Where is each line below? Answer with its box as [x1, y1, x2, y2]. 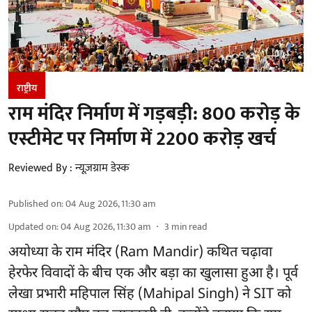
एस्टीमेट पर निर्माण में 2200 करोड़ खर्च [8, 122, 276, 155]
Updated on [8, 218, 56, 235]
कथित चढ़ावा [207, 243, 272, 262]
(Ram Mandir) [115, 243, 207, 262]
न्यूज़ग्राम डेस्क [75, 158, 129, 178]
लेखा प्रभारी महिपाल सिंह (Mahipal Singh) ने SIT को [8, 285, 291, 304]
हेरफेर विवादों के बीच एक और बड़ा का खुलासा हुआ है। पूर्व [8, 264, 298, 283]
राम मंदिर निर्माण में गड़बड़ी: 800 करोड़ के [8, 97, 300, 130]
